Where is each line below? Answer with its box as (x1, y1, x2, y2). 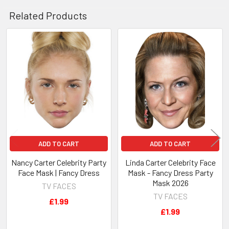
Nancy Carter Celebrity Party (11, 157, 106, 167)
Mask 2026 (152, 177, 189, 188)
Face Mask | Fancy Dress (18, 167, 100, 177)
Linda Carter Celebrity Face (125, 157, 216, 167)
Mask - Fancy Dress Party (127, 167, 213, 177)
